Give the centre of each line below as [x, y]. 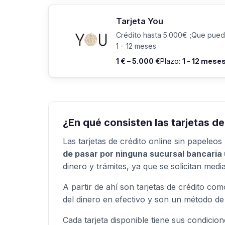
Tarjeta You [140, 21]
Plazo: [171, 61]
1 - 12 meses [136, 46]
